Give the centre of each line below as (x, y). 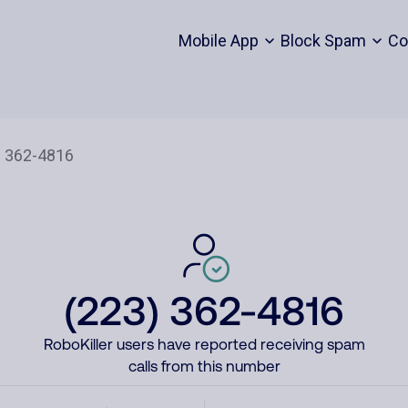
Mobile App (218, 41)
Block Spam (323, 41)
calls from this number (204, 366)
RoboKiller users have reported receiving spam (204, 344)
